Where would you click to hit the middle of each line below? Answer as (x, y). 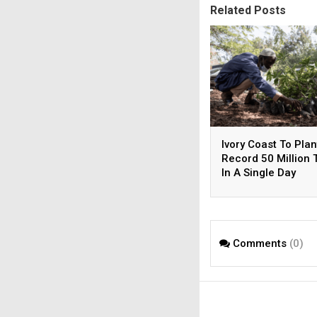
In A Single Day (259, 173)
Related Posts (248, 10)
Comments (260, 243)
